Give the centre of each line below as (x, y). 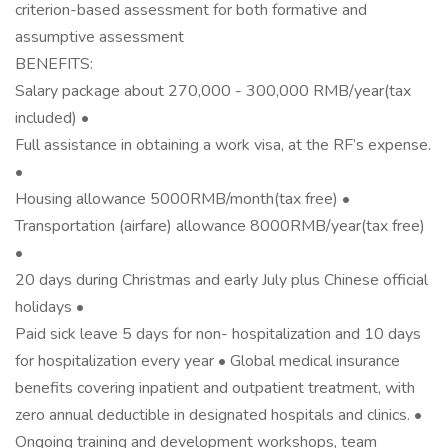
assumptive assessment (99, 37)
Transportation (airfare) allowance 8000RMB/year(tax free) (220, 226)
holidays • (49, 307)
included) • (52, 118)
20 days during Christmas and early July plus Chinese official (221, 280)
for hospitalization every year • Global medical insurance (207, 361)
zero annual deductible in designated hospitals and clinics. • (218, 415)
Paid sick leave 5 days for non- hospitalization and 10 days (218, 334)
